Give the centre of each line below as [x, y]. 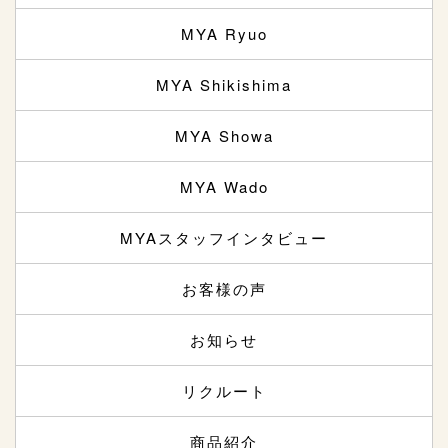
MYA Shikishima [224, 85]
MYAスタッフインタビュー [224, 238]
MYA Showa [224, 136]
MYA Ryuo [224, 34]
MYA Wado [224, 187]
